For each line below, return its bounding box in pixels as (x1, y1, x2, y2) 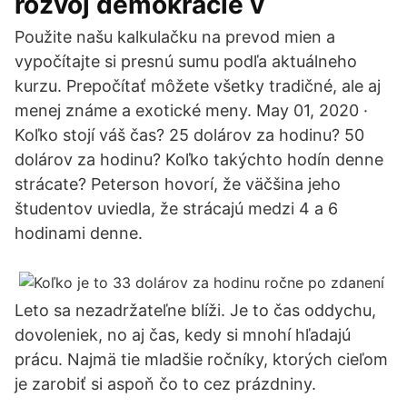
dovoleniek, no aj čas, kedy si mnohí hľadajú (15, 325, 351, 344)
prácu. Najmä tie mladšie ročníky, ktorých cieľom (15, 350, 388, 369)
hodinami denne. (15, 223, 143, 243)
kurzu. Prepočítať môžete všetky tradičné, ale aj (15, 76, 381, 95)
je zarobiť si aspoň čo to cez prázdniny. (15, 374, 316, 393)
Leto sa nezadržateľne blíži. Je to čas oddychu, (15, 301, 376, 320)
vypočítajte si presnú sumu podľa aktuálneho (15, 52, 357, 71)
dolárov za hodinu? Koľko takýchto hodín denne (15, 150, 383, 169)
